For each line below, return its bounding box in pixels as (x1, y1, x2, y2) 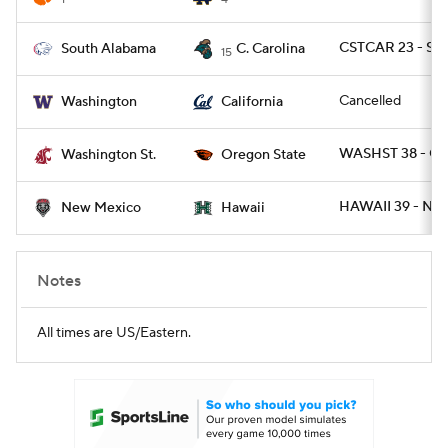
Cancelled (339, 92, 401, 110)
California (221, 93, 283, 111)
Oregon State (221, 146, 306, 164)
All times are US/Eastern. (37, 324, 191, 342)
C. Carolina (236, 40, 305, 58)
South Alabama (61, 40, 156, 58)
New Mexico (61, 199, 141, 217)
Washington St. (61, 146, 156, 164)
